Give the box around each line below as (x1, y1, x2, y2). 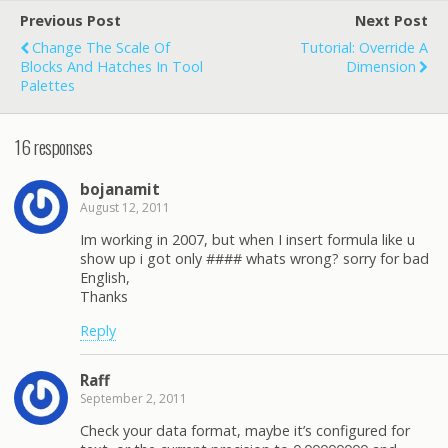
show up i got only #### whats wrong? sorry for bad (80, 249, 429, 269)
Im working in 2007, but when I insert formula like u (80, 230, 415, 250)
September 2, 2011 (80, 389, 187, 407)
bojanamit (80, 178, 160, 199)
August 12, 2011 (80, 198, 170, 216)
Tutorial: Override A (300, 38, 428, 58)
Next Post (355, 11, 428, 31)
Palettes (20, 76, 75, 96)
